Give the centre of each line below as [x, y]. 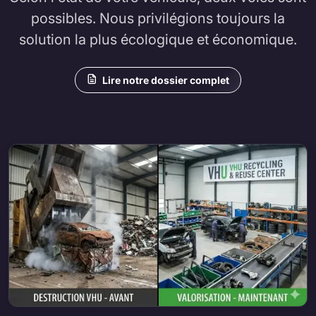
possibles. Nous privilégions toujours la [158, 19]
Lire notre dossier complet [166, 80]
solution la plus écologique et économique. [158, 40]
